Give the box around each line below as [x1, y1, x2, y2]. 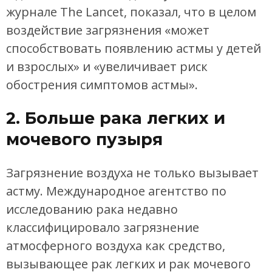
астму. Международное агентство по [6, 182, 226, 199]
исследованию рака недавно [6, 200, 178, 217]
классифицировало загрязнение [6, 219, 199, 236]
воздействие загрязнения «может [6, 22, 209, 39]
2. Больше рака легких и [6, 108, 225, 129]
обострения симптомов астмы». [6, 76, 198, 93]
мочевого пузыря [6, 129, 163, 150]
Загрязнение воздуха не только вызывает [6, 164, 259, 181]
